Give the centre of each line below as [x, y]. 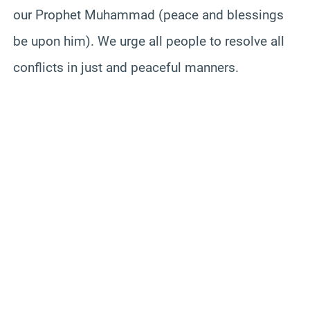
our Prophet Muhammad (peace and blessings [148, 15]
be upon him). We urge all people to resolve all [149, 41]
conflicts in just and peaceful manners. [126, 67]
